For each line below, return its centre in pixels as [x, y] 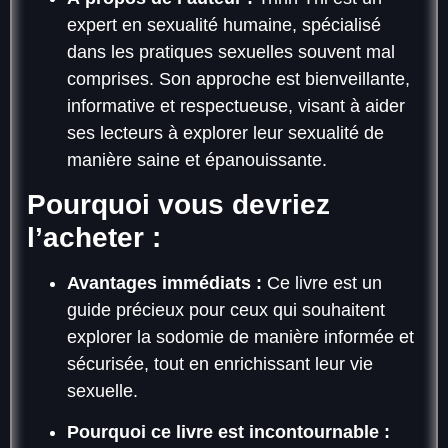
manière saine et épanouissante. [197, 159]
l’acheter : [94, 237]
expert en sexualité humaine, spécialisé [224, 24]
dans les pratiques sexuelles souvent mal [231, 51]
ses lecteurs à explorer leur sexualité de [225, 132]
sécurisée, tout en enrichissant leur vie [220, 363]
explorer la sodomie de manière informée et [240, 336]
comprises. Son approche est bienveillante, [238, 78]
